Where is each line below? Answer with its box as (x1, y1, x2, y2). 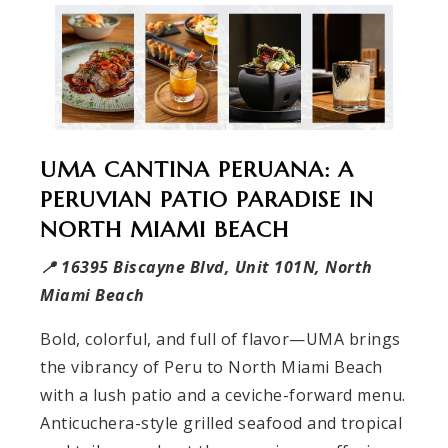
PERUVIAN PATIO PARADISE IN (40, 185, 374, 213)
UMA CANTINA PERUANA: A (40, 155, 354, 183)
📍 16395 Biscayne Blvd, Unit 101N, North (40, 255, 373, 278)
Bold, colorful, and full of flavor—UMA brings (40, 327, 401, 350)
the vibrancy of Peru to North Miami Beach (40, 355, 383, 378)
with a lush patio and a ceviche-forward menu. (40, 383, 406, 406)
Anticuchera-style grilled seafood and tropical (40, 411, 402, 434)
